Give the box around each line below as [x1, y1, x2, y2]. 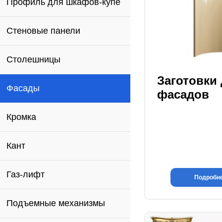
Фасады [6, 83, 40, 93]
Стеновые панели [6, 26, 80, 36]
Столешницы [6, 55, 60, 64]
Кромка [6, 112, 36, 122]
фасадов [157, 88, 209, 101]
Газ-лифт [6, 169, 45, 179]
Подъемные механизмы [6, 198, 105, 208]
